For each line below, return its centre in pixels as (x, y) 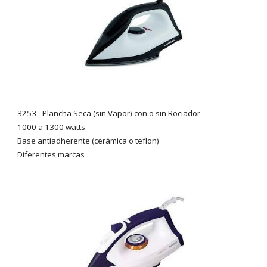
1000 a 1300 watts (52, 127)
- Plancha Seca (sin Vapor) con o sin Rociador (119, 114)
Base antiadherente (55, 141)
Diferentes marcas (51, 155)
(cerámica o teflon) (126, 141)
